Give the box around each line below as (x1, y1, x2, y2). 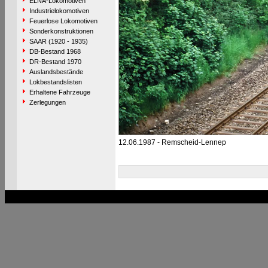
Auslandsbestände (29, 68, 83, 75)
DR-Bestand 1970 (29, 58, 81, 65)
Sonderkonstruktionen (29, 28, 93, 35)
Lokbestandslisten (29, 78, 82, 86)
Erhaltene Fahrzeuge (29, 89, 90, 96)
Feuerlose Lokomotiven (29, 17, 98, 25)
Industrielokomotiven (29, 7, 89, 14)
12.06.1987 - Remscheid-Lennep (118, 138, 226, 147)
